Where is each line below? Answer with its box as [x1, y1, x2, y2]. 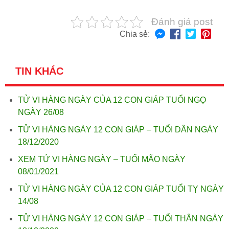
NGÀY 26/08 [18, 108, 64, 117]
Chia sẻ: [120, 30, 150, 38]
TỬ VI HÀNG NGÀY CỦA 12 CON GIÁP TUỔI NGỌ [18, 96, 206, 104]
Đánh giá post [151, 16, 213, 27]
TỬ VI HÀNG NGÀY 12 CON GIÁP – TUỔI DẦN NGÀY [18, 125, 218, 134]
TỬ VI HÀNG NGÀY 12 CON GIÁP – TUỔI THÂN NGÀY [18, 214, 223, 223]
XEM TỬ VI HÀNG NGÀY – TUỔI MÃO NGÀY [18, 155, 186, 164]
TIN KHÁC [15, 65, 63, 77]
